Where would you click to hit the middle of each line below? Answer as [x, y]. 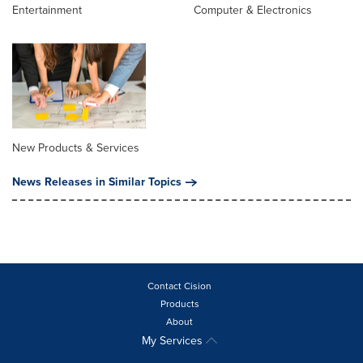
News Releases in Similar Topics [97, 181]
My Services [174, 340]
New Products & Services [76, 147]
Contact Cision [179, 286]
